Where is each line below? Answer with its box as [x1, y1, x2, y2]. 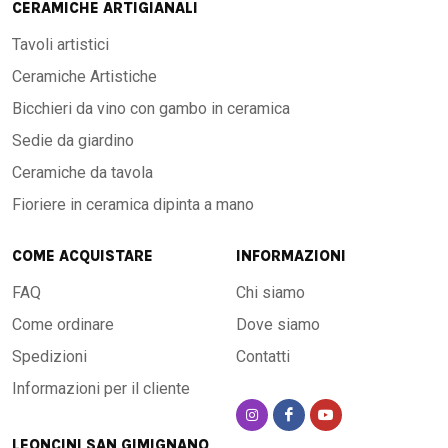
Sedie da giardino [12, 131, 134, 150]
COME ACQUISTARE [12, 247, 153, 265]
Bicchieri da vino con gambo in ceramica [12, 99, 290, 118]
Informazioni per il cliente [12, 379, 190, 398]
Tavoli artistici [12, 35, 109, 54]
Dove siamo [236, 315, 320, 334]
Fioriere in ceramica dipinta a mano [12, 195, 254, 214]
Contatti [236, 347, 290, 366]
